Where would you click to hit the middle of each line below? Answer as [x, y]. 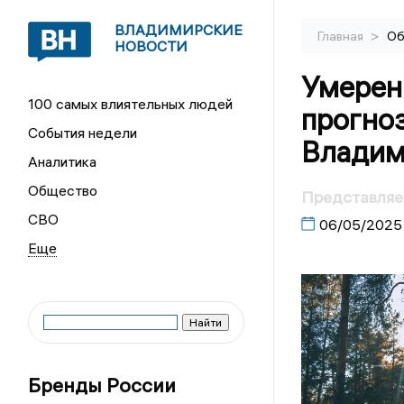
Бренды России [102, 385]
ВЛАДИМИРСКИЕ [179, 30]
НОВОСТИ [151, 46]
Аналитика [63, 161]
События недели [83, 133]
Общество [63, 190]
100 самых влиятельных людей [131, 104]
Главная [341, 36]
